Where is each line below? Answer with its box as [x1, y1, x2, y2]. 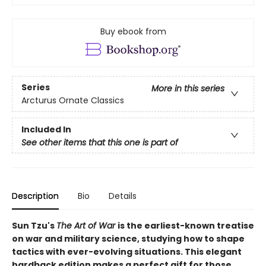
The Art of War [56, 220, 118, 232]
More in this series [151, 82, 224, 94]
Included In [21, 123, 71, 136]
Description [12, 190, 59, 202]
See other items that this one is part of [21, 137, 178, 149]
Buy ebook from [100, 26, 166, 38]
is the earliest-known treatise [118, 220, 254, 232]
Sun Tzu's [12, 220, 56, 232]
